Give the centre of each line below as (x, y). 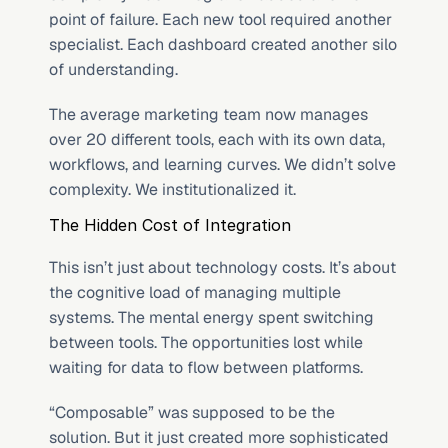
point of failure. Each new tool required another (220, 19)
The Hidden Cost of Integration (170, 225)
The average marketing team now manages (208, 114)
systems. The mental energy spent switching (211, 317)
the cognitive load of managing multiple (195, 292)
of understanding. (113, 69)
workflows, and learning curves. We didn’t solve (222, 164)
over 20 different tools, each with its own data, (217, 139)
